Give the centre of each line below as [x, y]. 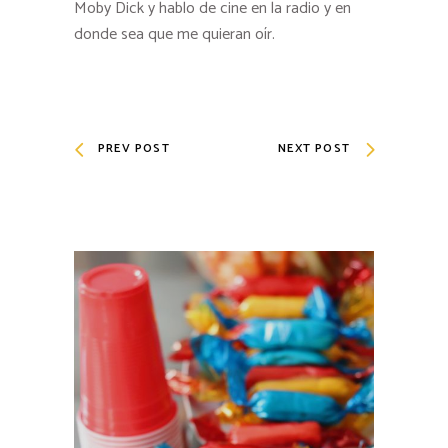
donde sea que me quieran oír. [174, 35]
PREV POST [134, 149]
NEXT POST [314, 149]
